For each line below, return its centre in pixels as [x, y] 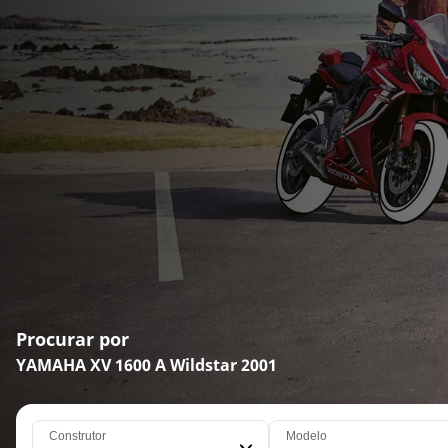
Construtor [77, 436]
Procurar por [72, 339]
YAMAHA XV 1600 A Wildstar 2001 [146, 365]
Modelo [306, 436]
